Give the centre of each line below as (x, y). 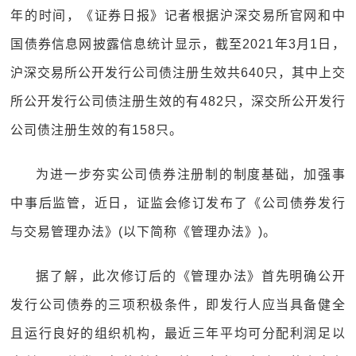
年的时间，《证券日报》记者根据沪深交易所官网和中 (178, 15)
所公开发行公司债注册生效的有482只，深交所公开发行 (178, 101)
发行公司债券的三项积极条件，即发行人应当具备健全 (178, 305)
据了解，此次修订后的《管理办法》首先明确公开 (191, 276)
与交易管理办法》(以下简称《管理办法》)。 (144, 232)
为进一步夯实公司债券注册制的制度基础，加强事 (191, 174)
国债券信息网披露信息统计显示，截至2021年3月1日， (178, 44)
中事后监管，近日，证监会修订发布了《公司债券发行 (178, 203)
